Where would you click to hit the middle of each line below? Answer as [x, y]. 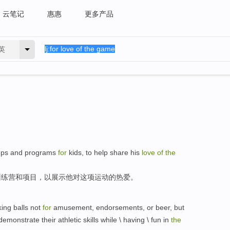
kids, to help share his [104, 152]
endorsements [119, 207]
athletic [70, 219]
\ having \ [134, 219]
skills [91, 219]
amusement [73, 207]
